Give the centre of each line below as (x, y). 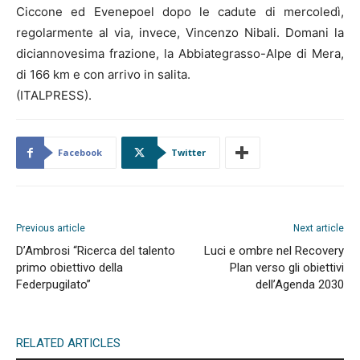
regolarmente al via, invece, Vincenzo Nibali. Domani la (180, 32)
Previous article (51, 228)
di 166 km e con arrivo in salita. (103, 74)
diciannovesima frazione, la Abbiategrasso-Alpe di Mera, (180, 53)
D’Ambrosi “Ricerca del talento (96, 250)
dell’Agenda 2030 (300, 284)
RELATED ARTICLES (68, 343)
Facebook (80, 152)
